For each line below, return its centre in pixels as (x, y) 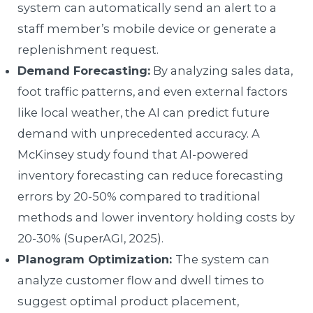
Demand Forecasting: (84, 71)
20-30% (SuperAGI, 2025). (91, 239)
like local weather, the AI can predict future (144, 113)
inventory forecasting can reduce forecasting (151, 176)
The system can (223, 260)
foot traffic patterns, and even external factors (153, 92)
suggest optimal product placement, (129, 301)
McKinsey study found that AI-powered (133, 155)
